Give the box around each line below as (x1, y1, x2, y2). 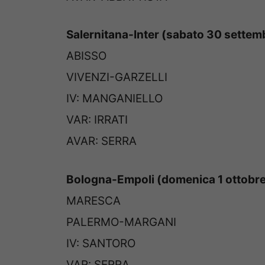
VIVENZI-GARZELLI (66, 70, 167, 85)
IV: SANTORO (66, 236, 135, 250)
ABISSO (66, 49, 106, 63)
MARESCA (66, 193, 121, 208)
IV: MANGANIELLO (66, 92, 163, 106)
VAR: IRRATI (66, 113, 128, 127)
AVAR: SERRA (66, 134, 137, 148)
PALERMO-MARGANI (66, 215, 176, 229)
